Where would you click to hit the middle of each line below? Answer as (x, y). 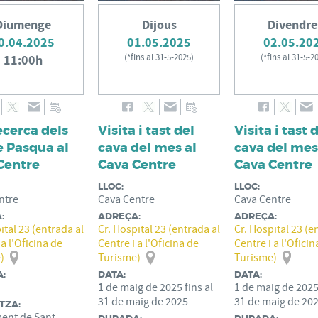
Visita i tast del (146, 131)
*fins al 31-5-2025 (159, 57)
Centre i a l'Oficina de (148, 243)
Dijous (159, 25)
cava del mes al (147, 148)
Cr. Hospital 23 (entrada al (159, 229)
